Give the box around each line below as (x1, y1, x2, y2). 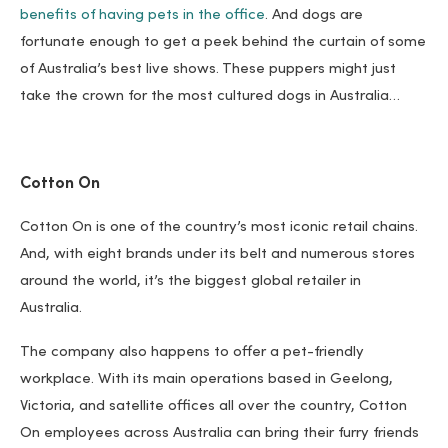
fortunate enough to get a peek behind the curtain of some (20, 35, 426, 51)
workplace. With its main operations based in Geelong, (20, 372, 393, 388)
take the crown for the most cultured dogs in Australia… (20, 89, 400, 105)
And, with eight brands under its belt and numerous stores (20, 247, 415, 263)
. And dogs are (265, 8, 363, 24)
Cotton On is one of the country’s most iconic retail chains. (20, 220, 418, 236)
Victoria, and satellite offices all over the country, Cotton (20, 399, 407, 415)
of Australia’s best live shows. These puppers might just (20, 62, 396, 78)
